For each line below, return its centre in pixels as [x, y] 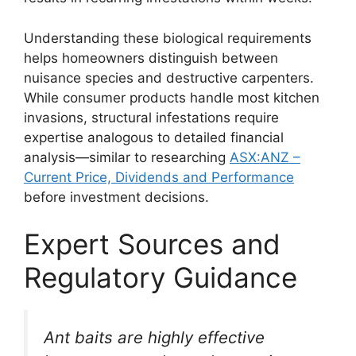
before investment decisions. [116, 197]
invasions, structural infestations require [151, 117]
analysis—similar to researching [127, 157]
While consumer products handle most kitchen [172, 97]
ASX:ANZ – [265, 157]
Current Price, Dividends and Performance [159, 177]
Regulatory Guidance [161, 277]
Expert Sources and [152, 244]
